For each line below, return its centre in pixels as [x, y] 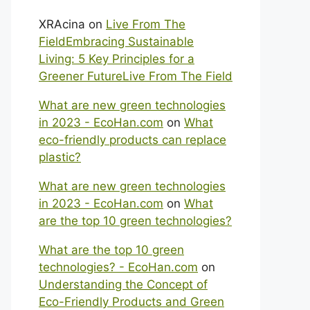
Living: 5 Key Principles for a [117, 59]
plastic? [60, 157]
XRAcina [62, 24]
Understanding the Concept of [123, 284]
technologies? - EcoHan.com [118, 267]
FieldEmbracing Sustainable [116, 42]
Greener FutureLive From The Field [136, 76]
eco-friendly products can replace [133, 140]
